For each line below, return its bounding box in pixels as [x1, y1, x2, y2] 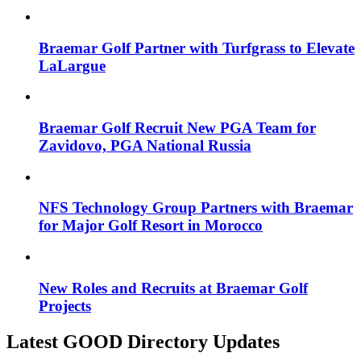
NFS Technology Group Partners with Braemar [39, 199, 353, 217]
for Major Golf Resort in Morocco [39, 217, 263, 234]
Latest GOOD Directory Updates [6, 330, 280, 352]
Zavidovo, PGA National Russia [39, 136, 251, 154]
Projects [39, 297, 91, 314]
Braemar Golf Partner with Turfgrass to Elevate [39, 39, 355, 56]
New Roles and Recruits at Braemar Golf [39, 279, 308, 297]
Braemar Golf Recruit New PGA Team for [39, 118, 316, 136]
